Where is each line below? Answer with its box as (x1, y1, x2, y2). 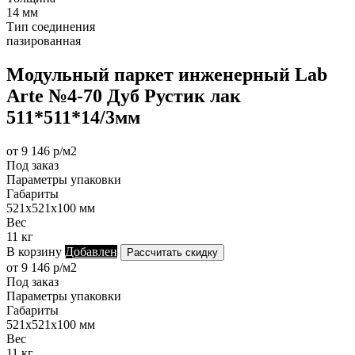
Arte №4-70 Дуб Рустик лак (6, 85, 241, 106)
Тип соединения (6, 19, 95, 33)
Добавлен (65, 244, 117, 258)
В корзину (6, 244, 62, 258)
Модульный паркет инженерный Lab (6, 63, 327, 85)
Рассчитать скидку (127, 246, 218, 258)
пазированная (6, 33, 81, 48)
